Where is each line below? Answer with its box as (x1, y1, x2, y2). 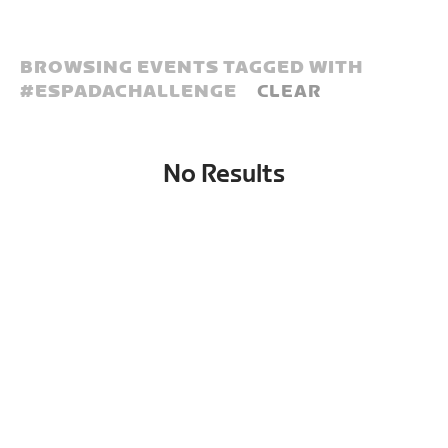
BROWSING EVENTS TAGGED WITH (20, 57, 364, 78)
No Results (162, 160, 285, 189)
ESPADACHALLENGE (35, 81, 238, 102)
